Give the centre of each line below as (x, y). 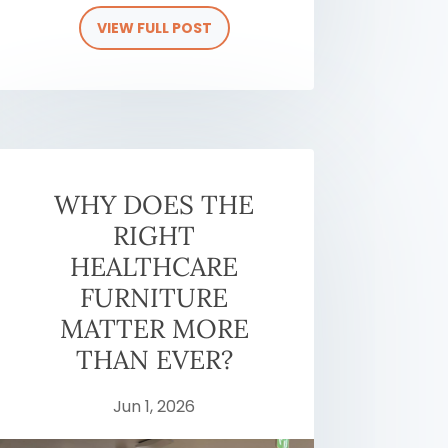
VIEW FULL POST (154, 27)
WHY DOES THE (154, 204)
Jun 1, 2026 (154, 406)
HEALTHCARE (154, 266)
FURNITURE (154, 297)
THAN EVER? (154, 359)
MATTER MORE (154, 328)
